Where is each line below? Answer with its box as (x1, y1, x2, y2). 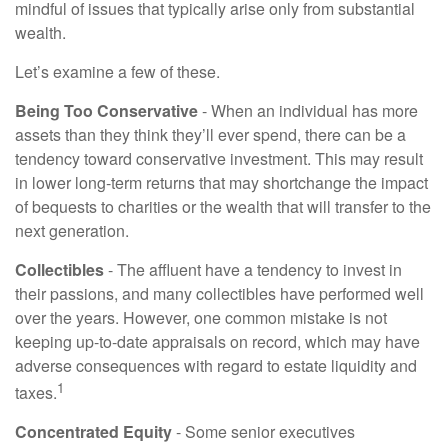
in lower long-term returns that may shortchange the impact (15, 171, 428, 194)
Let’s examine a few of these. (15, 60, 220, 83)
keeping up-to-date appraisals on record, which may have (15, 330, 420, 353)
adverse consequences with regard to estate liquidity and (15, 354, 417, 377)
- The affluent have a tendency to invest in (104, 258, 402, 281)
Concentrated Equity (15, 420, 172, 444)
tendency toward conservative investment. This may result (15, 147, 423, 170)
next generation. (15, 219, 129, 242)
